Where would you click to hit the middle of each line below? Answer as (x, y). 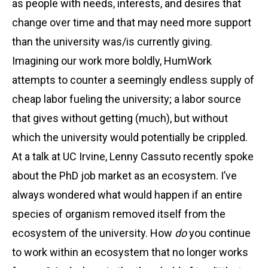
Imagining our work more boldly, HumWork (112, 60)
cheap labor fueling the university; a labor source (127, 99)
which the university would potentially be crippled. (130, 137)
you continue (219, 233)
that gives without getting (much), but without (120, 118)
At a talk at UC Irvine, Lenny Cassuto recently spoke (133, 156)
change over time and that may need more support (132, 22)
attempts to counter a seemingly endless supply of (133, 80)
